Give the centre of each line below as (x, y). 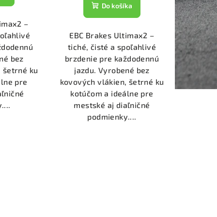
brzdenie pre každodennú (112, 59)
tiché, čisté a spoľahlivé (112, 47)
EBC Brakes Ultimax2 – (112, 35)
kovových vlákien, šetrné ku (112, 82)
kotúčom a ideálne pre (112, 93)
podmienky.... (112, 117)
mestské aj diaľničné (112, 105)
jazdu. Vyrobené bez (112, 70)
